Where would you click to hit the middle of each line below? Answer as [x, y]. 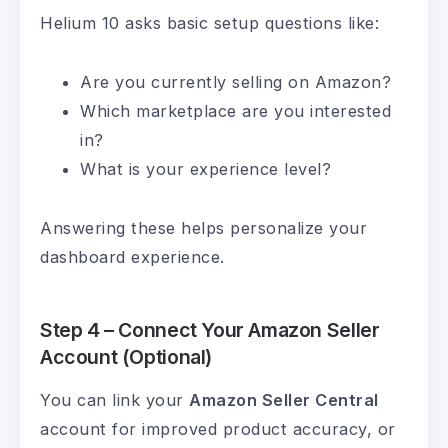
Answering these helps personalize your [203, 228]
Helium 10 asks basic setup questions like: [209, 23]
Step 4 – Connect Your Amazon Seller [210, 330]
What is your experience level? [205, 169]
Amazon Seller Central [284, 400]
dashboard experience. [132, 257]
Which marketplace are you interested [235, 111]
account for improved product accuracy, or [218, 429]
